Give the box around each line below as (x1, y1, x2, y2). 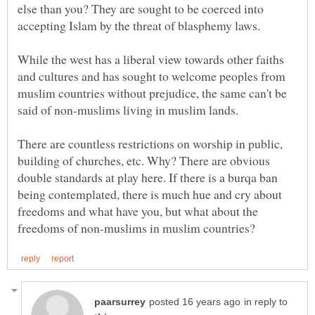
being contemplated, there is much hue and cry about (18, 185, 282, 202)
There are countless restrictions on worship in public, (18, 134, 283, 152)
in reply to (244, 296, 288, 307)
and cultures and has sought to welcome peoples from (18, 67, 285, 84)
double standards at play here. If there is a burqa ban (18, 168, 278, 186)
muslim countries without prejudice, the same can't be (18, 84, 287, 101)
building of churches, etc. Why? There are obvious (18, 151, 270, 169)
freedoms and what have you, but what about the (18, 202, 258, 219)
